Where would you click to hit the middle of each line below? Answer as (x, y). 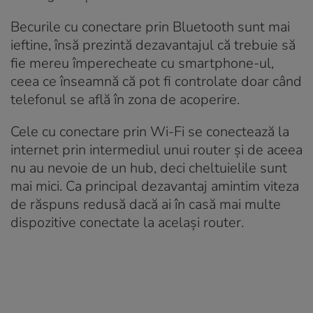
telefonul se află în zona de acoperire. (125, 99)
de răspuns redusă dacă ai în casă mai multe (146, 204)
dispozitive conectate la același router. (127, 222)
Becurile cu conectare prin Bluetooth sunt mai (150, 27)
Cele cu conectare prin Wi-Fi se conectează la (150, 131)
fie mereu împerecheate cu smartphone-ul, (142, 63)
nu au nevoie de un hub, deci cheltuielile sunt (149, 168)
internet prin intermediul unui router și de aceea (156, 150)
